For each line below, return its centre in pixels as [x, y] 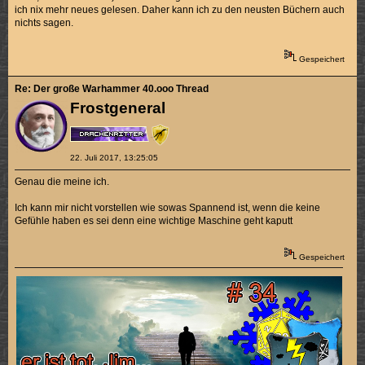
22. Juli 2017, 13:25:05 [114, 158]
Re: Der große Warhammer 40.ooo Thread [112, 89]
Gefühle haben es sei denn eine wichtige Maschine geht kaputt [154, 221]
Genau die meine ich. [62, 182]
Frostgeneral [117, 108]
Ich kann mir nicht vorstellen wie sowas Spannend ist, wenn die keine [168, 208]
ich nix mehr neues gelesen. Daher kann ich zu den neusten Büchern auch [180, 9]
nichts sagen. [44, 22]
